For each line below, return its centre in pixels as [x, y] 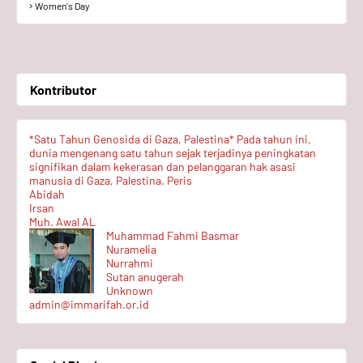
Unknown [130, 290]
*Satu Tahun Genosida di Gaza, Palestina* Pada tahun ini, [170, 139]
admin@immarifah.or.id [89, 304]
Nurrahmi [130, 263]
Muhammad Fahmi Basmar [173, 235]
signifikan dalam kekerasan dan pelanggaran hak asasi [162, 167]
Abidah [47, 194]
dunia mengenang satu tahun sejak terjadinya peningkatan [173, 153]
